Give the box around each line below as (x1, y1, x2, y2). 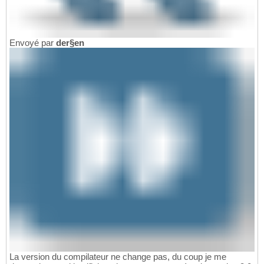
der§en (56, 37, 84, 48)
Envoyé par (9, 37, 56, 48)
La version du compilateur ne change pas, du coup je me (9, 252, 226, 262)
